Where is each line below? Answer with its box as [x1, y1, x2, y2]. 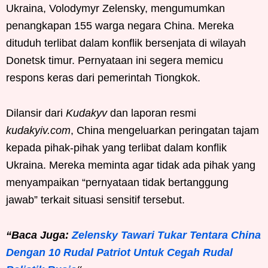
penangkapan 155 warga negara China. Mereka [6, 19, 234, 32]
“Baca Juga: [6, 229, 72, 241]
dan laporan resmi [107, 106, 196, 119]
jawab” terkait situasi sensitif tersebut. [6, 193, 185, 206]
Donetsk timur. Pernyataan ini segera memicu [6, 54, 223, 66]
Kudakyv [66, 106, 107, 119]
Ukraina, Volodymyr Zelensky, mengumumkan [6, 2, 225, 14]
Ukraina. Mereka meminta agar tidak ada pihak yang [6, 159, 255, 171]
